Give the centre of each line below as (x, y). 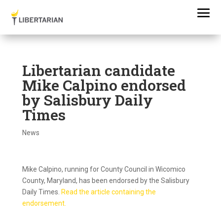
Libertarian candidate (98, 70)
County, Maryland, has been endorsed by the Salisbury (106, 181)
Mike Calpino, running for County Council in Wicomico (104, 169)
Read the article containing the (108, 192)
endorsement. (44, 203)
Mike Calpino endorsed (104, 85)
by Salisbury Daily (87, 100)
